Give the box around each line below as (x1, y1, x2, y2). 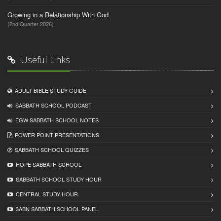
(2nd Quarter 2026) (7, 20, 54, 28)
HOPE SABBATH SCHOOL (13, 160, 81, 169)
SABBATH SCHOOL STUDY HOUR (13, 175, 102, 184)
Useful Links (18, 54, 70, 66)
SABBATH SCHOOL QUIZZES (12, 146, 89, 154)
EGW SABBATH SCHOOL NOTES (12, 116, 99, 124)
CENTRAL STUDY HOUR (13, 190, 78, 198)
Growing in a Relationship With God (7, 10, 109, 20)
